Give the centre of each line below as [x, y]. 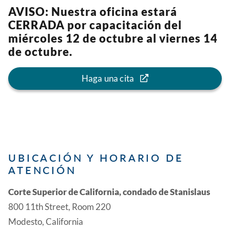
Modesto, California [46, 221]
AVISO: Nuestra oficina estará [93, 11]
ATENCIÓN [42, 170]
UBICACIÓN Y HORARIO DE [96, 157]
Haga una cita [108, 78]
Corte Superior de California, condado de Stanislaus [109, 191]
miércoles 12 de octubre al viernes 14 [113, 38]
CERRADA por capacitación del [95, 25]
